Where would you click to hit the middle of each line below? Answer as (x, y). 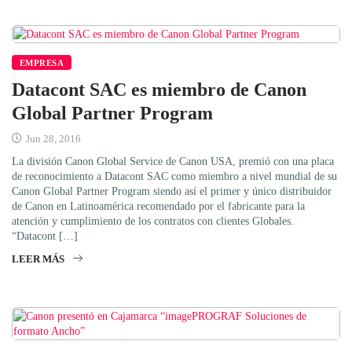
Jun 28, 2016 (52, 138)
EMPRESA (42, 62)
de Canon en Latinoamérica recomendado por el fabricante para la (158, 206)
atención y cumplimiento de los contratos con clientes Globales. (153, 221)
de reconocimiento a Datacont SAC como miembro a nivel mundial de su (174, 176)
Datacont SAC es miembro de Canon (159, 89)
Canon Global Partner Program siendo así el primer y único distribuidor (172, 191)
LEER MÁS (38, 258)
